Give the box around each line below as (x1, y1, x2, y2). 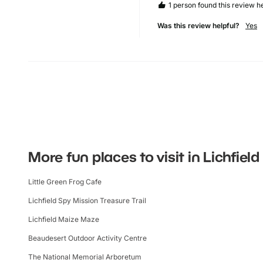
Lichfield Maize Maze (28, 214, 99, 224)
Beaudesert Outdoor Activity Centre (28, 233, 147, 242)
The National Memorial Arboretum (28, 252, 141, 261)
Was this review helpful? (157, 21, 240, 30)
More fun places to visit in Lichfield (28, 147, 259, 165)
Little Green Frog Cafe (28, 177, 102, 186)
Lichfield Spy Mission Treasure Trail (28, 195, 146, 205)
